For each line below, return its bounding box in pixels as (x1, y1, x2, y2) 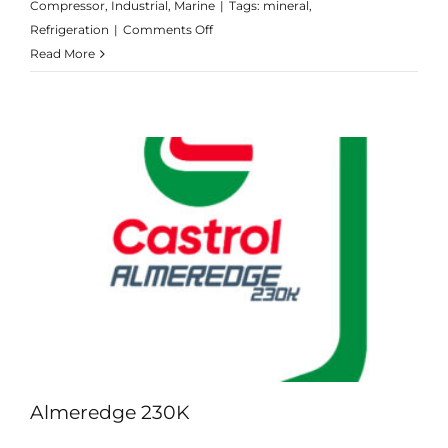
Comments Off (122, 22, 213, 38)
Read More (29, 46, 95, 62)
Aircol (211, 45, 247, 61)
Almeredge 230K (29, 400, 190, 424)
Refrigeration (29, 22, 109, 38)
